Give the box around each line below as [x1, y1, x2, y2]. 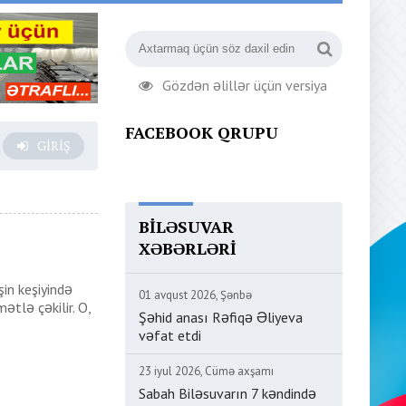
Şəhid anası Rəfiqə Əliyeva [139, 308, 303, 326]
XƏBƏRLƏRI [139, 237, 237, 259]
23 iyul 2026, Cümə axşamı [139, 363, 274, 379]
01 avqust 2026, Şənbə [139, 287, 252, 303]
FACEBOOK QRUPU [125, 121, 278, 143]
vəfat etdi [139, 326, 201, 344]
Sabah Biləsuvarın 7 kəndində [139, 384, 316, 402]
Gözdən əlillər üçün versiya [162, 76, 327, 94]
